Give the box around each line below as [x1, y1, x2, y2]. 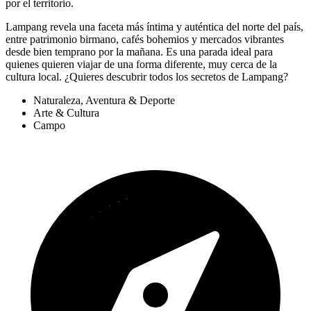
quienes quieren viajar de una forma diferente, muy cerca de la [6, 58, 277, 71]
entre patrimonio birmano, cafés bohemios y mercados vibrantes [6, 33, 284, 46]
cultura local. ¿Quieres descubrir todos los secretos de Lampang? [6, 71, 288, 83]
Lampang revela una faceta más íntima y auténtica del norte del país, [6, 21, 303, 33]
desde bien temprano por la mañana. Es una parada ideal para [6, 46, 273, 58]
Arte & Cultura [33, 107, 99, 119]
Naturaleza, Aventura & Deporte [33, 94, 175, 107]
